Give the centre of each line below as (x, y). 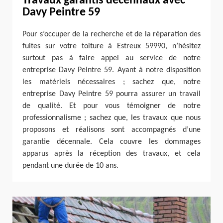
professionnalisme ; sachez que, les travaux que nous (111, 118)
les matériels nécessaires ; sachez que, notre (111, 82)
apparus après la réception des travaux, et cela (111, 154)
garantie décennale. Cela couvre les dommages (111, 142)
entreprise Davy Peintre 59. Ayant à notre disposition (111, 70)
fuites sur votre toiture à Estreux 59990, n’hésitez (111, 46)
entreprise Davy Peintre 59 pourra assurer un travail (111, 94)
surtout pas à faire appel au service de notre (111, 58)
